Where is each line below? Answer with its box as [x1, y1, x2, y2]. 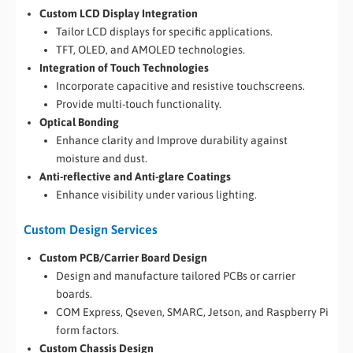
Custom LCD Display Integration [39, 7, 198, 20]
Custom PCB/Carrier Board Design [39, 251, 207, 264]
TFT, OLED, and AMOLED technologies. [56, 43, 245, 57]
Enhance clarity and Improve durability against [56, 134, 288, 147]
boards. [56, 287, 92, 300]
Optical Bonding [39, 116, 119, 129]
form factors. [56, 323, 119, 336]
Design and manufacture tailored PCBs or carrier [56, 269, 295, 282]
